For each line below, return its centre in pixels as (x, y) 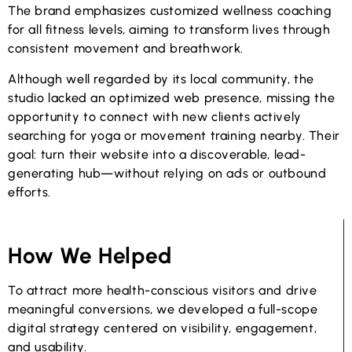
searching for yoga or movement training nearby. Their (174, 135)
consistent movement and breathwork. (126, 49)
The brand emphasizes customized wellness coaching (170, 11)
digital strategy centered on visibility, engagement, (163, 328)
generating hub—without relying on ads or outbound (167, 173)
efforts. (29, 192)
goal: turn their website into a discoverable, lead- (157, 154)
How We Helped (90, 256)
